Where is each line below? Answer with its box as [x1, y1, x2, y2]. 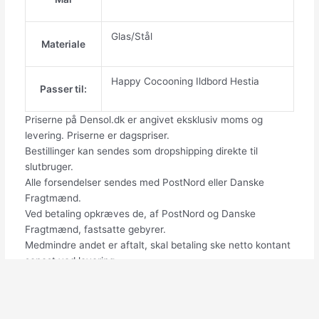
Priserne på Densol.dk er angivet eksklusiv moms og [24, 113, 263, 125]
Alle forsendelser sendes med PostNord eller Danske [24, 176, 264, 188]
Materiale [41, 38, 85, 50]
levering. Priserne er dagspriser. [24, 129, 169, 141]
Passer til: [39, 83, 87, 95]
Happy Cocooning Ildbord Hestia [111, 75, 260, 87]
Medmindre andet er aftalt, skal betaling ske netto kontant [24, 239, 291, 251]
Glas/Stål [111, 30, 153, 42]
